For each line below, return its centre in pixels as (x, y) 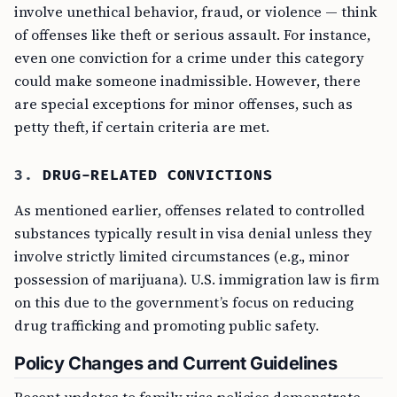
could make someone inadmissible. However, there (187, 81)
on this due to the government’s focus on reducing (184, 302)
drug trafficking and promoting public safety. (167, 325)
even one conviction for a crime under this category (189, 58)
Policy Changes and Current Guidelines (176, 363)
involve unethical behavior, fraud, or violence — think (195, 12)
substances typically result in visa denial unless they (193, 233)
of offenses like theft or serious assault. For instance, (192, 35)
